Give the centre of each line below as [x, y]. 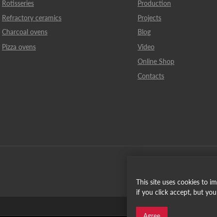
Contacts [151, 76]
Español [180, 206]
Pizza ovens [19, 47]
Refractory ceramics [32, 18]
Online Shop [156, 61]
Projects [149, 18]
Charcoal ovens [25, 32]
